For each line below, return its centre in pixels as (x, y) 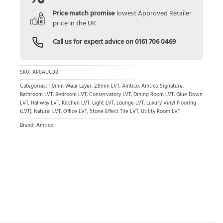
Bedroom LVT (71, 95)
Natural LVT (47, 111)
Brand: (28, 125)
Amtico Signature (162, 86)
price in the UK (74, 24)
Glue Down (189, 95)
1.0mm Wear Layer (70, 86)
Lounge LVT (130, 103)
